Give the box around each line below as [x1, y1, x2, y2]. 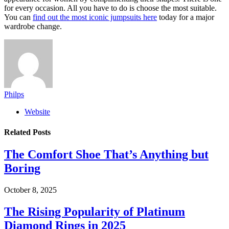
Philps [4, 90, 24, 99]
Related [4, 127, 33, 136]
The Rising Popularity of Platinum [4, 204, 185, 218]
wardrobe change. [4, 22, 62, 31]
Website [25, 107, 50, 117]
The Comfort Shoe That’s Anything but [4, 147, 209, 161]
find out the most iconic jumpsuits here [33, 13, 157, 22]
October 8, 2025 [4, 185, 57, 194]
